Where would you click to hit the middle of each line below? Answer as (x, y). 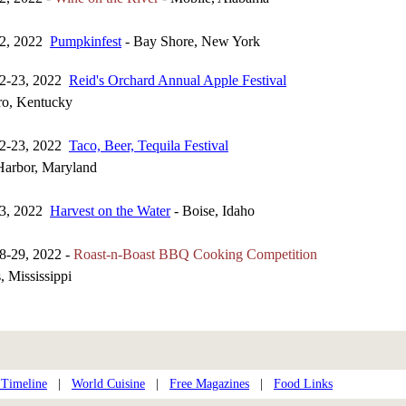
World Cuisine (108, 384)
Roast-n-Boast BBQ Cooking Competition (195, 254)
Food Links (303, 384)
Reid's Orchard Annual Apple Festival (178, 80)
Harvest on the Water (110, 211)
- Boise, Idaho (213, 211)
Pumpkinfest (86, 41)
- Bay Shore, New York (191, 41)
